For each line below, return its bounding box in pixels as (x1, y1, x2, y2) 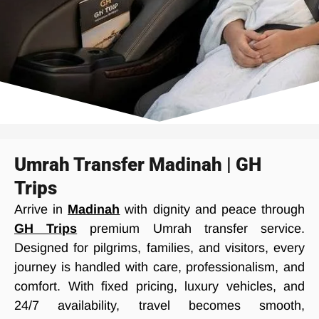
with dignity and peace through (120, 202, 305, 216)
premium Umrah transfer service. (77, 221, 305, 236)
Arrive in (14, 202, 68, 216)
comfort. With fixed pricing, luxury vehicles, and (14, 279, 305, 293)
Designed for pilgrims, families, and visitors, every (14, 241, 305, 255)
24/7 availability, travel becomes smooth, (14, 298, 305, 313)
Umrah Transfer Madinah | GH (14, 154, 261, 175)
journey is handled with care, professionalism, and (14, 260, 305, 274)
